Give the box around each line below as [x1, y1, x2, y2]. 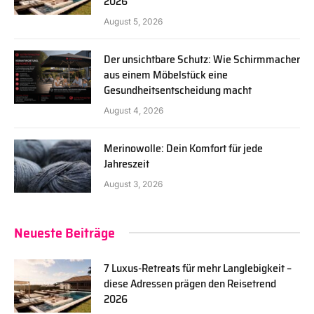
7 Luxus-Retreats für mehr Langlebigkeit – [104, 259, 292, 277]
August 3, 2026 [104, 178, 163, 189]
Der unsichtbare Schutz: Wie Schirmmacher [104, 50, 300, 68]
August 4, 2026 [104, 104, 163, 116]
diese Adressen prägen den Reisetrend [104, 274, 276, 292]
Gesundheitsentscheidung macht [104, 81, 252, 99]
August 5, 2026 [104, 15, 163, 27]
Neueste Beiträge [14, 221, 115, 244]
